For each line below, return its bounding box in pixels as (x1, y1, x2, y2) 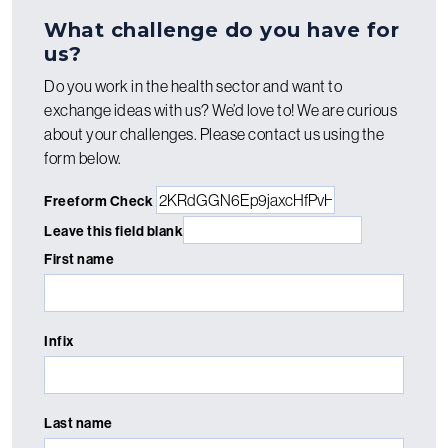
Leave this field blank (44, 221, 183, 240)
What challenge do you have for (44, 17, 399, 42)
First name (44, 249, 114, 268)
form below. (44, 147, 122, 168)
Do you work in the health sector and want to (44, 75, 342, 96)
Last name (44, 413, 113, 432)
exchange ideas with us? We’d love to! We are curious (44, 99, 397, 120)
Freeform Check (44, 191, 153, 210)
